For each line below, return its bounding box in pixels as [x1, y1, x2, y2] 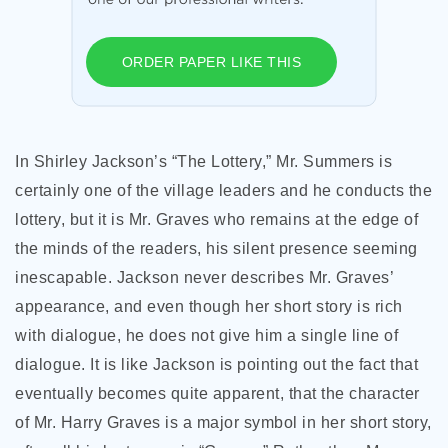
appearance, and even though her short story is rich [15, 298, 403, 315]
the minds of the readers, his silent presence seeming [15, 240, 418, 257]
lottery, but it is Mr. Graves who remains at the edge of [15, 211, 418, 228]
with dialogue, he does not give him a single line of [15, 327, 398, 344]
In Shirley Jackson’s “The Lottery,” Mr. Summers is [15, 153, 392, 170]
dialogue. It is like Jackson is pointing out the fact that [15, 356, 418, 373]
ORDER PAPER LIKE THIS [121, 54, 302, 70]
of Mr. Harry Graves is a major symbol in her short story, [15, 414, 432, 431]
